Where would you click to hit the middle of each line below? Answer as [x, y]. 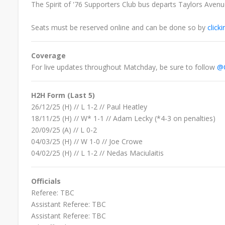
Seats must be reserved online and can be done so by [119, 27]
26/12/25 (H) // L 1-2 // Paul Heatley [89, 106]
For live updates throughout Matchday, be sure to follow [124, 67]
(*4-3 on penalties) [185, 118]
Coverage [48, 55]
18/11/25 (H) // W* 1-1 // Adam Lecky [93, 118]
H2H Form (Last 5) [63, 95]
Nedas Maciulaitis [135, 153]
